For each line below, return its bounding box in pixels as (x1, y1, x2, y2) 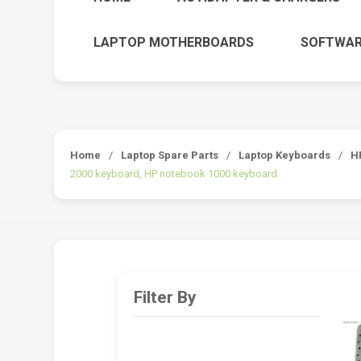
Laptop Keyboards (239, 148, 331, 161)
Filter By (133, 287, 196, 307)
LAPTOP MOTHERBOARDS (93, 34, 255, 50)
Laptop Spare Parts (121, 148, 219, 161)
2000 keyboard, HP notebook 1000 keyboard (70, 167, 278, 180)
